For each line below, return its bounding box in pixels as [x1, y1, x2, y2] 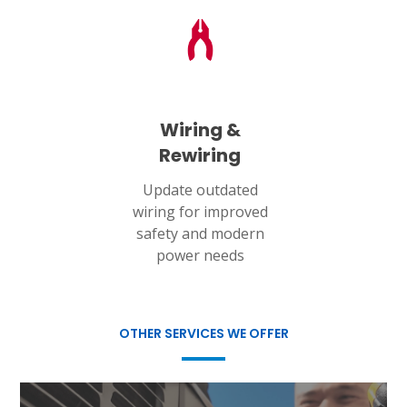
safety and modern [135, 223, 264, 243]
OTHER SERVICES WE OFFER [118, 323, 289, 342]
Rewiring [159, 142, 241, 168]
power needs [155, 244, 244, 265]
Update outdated [142, 179, 258, 200]
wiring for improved [132, 201, 268, 222]
